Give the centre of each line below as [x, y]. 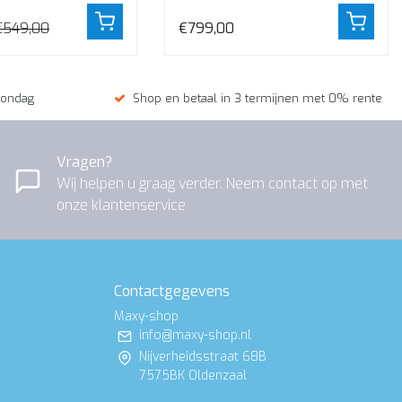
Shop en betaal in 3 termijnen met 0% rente [258, 99]
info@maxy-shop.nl [195, 336]
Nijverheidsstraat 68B [203, 357]
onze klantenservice [121, 205]
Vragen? [84, 162]
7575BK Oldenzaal [193, 376]
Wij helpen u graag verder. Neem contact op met [212, 183]
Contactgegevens [172, 292]
